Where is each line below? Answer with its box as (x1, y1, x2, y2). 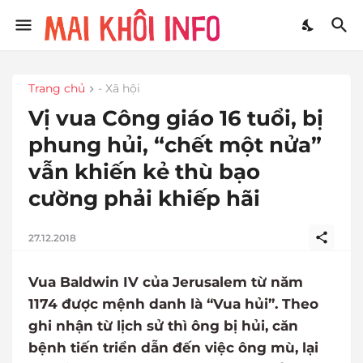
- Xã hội (98, 81, 140, 96)
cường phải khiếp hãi (28, 186, 260, 212)
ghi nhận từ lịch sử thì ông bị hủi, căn (28, 318, 298, 335)
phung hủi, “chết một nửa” (28, 132, 322, 159)
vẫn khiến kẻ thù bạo (28, 159, 260, 186)
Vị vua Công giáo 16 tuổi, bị (28, 105, 323, 132)
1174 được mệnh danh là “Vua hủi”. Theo (28, 296, 318, 313)
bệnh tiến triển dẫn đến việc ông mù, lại (28, 340, 318, 357)
